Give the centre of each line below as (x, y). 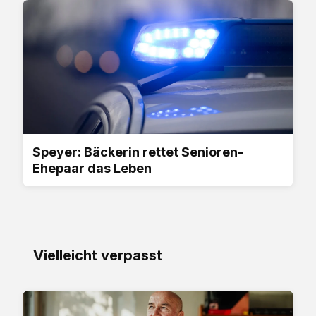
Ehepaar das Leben (92, 168)
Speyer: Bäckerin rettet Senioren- (138, 152)
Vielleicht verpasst (98, 255)
